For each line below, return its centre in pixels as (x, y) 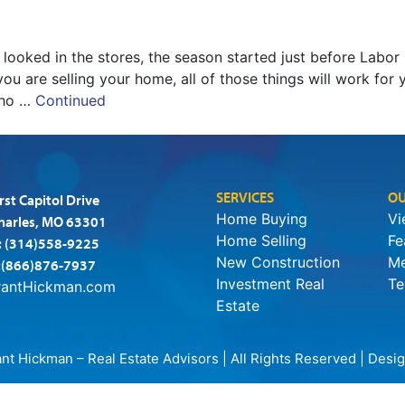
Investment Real (270, 284)
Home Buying (261, 219)
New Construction (278, 263)
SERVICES (245, 198)
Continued (71, 101)
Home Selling (261, 241)
